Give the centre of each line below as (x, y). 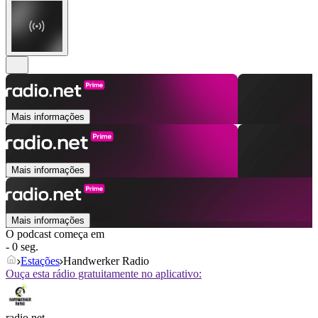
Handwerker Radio (106, 261)
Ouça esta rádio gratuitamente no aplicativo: (104, 274)
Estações (40, 261)
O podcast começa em (55, 234)
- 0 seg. (22, 247)
